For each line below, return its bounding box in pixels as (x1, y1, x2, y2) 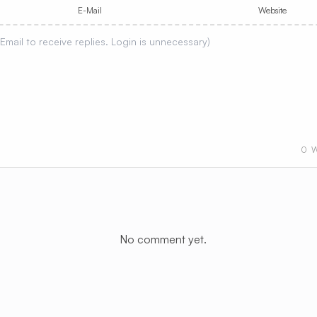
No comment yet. (119, 231, 207, 246)
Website (258, 5, 287, 16)
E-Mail (78, 5, 103, 16)
